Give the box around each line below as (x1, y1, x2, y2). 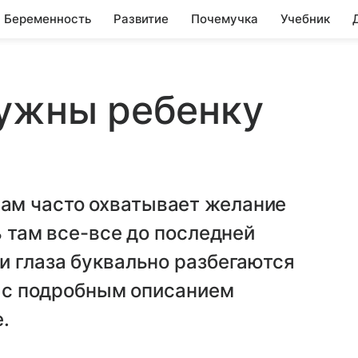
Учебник (280, 11, 330, 26)
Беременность (4, 11, 91, 26)
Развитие (113, 11, 169, 26)
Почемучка (191, 11, 258, 26)
